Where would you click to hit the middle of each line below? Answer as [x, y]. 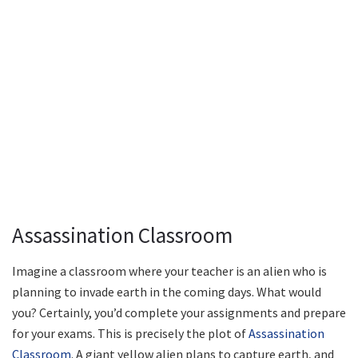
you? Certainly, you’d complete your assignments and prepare [179, 312]
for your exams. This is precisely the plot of [130, 333]
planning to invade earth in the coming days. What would [167, 291]
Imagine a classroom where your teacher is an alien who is [169, 270]
